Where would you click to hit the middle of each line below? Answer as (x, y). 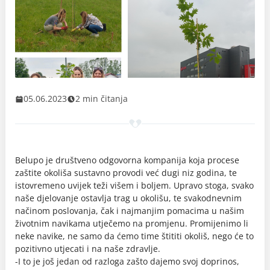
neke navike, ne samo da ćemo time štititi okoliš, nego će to (134, 236)
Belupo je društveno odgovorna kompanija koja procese (127, 160)
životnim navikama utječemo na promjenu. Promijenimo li (132, 223)
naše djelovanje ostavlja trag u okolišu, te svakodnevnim (128, 198)
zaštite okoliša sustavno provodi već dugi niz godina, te (126, 173)
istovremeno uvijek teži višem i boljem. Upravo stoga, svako (134, 185)
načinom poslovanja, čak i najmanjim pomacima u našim (130, 211)
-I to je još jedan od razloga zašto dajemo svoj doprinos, (127, 261)
